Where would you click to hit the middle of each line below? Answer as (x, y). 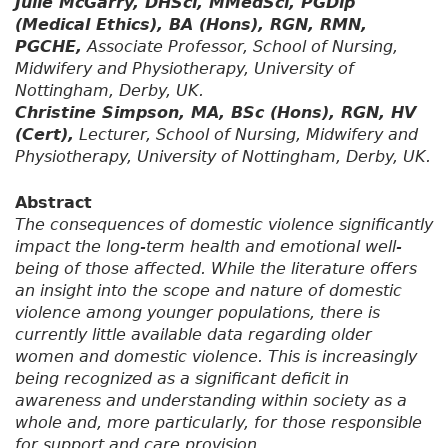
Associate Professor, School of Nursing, (240, 47)
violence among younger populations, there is (197, 313)
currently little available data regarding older (193, 335)
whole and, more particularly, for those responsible (218, 423)
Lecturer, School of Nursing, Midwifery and (246, 135)
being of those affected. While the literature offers (216, 269)
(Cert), (44, 135)
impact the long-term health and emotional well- (208, 247)
